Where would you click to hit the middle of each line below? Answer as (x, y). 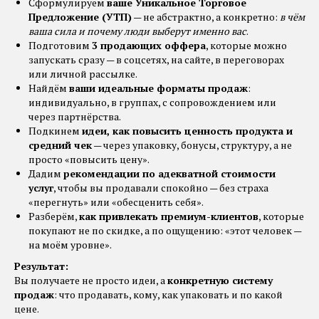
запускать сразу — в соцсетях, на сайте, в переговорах (156, 59)
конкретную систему (220, 280)
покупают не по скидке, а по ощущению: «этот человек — (165, 230)
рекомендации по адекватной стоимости (169, 173)
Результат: (41, 266)
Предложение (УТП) (80, 16)
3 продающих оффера (149, 45)
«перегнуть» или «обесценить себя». (116, 202)
